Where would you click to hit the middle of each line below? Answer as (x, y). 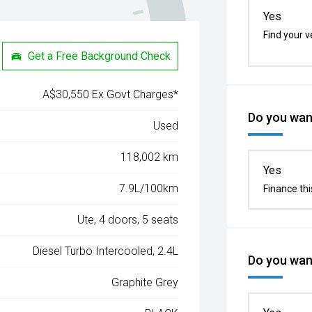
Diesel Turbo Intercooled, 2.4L (106, 251)
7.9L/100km (149, 188)
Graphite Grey (145, 282)
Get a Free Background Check (100, 56)
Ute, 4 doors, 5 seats (128, 220)
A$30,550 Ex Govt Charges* (111, 94)
